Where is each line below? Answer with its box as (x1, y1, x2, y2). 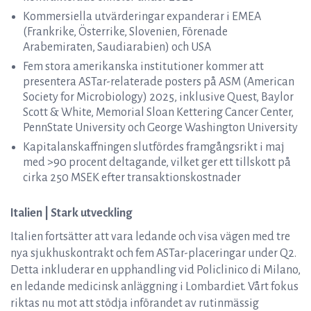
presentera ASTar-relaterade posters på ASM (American (23, 76, 294, 88)
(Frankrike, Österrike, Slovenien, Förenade (23, 26, 228, 38)
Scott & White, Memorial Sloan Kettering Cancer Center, (23, 106, 294, 119)
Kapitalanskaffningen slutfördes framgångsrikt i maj (23, 141, 285, 153)
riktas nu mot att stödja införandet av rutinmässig (10, 297, 259, 310)
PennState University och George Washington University (23, 121, 298, 134)
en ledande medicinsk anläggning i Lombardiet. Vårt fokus (10, 280, 299, 293)
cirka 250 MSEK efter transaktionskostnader (23, 171, 241, 184)
